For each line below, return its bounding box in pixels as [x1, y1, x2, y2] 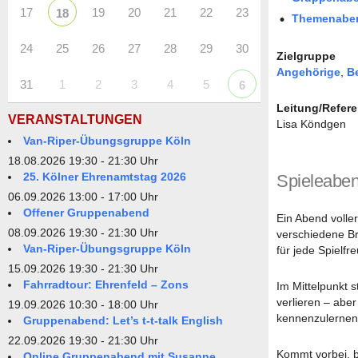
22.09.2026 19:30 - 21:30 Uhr [8, 333, 158, 347]
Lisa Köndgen [276, 117, 346, 130]
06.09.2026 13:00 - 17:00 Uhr [8, 189, 158, 203]
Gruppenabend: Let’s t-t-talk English [23, 313, 223, 327]
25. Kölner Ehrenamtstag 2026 [23, 169, 186, 183]
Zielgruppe [276, 49, 336, 62]
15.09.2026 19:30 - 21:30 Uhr [8, 261, 158, 275]
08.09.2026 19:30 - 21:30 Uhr [8, 225, 158, 239]
